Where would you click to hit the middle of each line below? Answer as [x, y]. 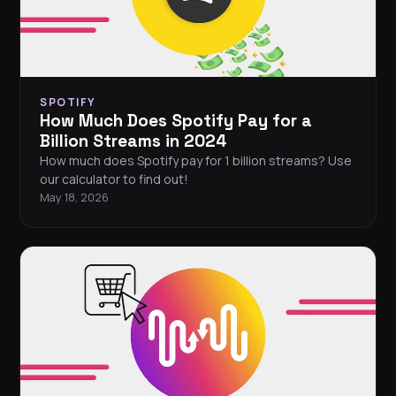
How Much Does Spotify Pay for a [176, 121]
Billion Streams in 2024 [133, 141]
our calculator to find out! [114, 179]
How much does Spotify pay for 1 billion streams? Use [196, 161]
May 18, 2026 [74, 198]
